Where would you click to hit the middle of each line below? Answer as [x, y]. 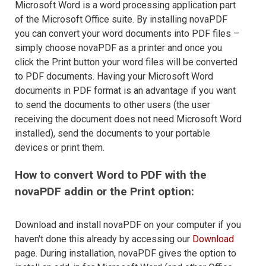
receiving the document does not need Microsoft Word [128, 119]
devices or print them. [60, 148]
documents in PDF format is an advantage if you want [125, 91]
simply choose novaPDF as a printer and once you [118, 48]
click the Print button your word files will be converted [126, 62]
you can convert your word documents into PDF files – [127, 34]
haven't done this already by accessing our [104, 239]
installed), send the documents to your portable [113, 133]
